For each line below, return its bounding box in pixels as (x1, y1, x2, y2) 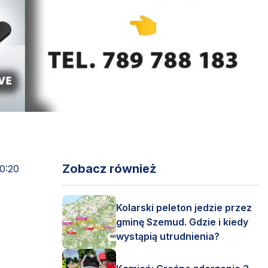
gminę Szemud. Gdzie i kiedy (116, 216, 248, 228)
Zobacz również (62, 162, 156, 176)
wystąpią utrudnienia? (116, 230, 220, 242)
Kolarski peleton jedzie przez (116, 202, 252, 214)
